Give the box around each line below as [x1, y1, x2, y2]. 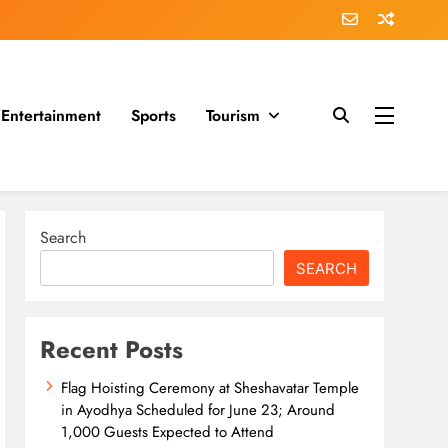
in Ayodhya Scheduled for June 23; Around [61, 399, 336, 421]
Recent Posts [40, 332, 184, 367]
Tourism [206, 103, 260, 127]
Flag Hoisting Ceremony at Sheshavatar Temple [61, 377, 360, 399]
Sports [131, 103, 176, 127]
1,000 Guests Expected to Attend [61, 421, 275, 443]
